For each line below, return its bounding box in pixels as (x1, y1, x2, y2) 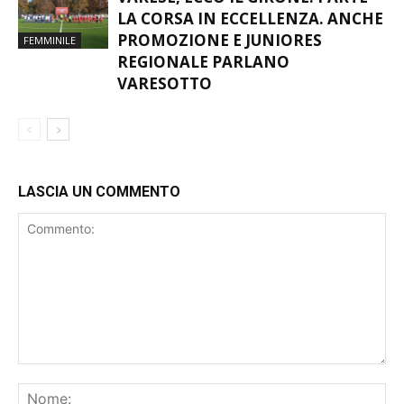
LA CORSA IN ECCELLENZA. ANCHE (117, 41, 383, 62)
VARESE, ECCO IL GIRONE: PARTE (117, 19, 368, 41)
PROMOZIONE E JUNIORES (117, 62, 322, 84)
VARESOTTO (117, 106, 212, 127)
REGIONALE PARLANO (117, 84, 289, 106)
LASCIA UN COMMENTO (18, 216, 180, 234)
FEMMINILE (23, 66, 76, 80)
